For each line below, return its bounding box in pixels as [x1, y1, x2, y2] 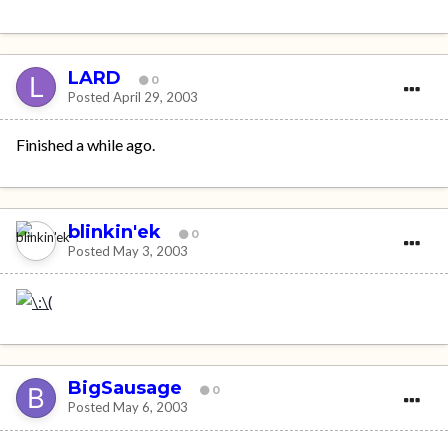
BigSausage [68, 377, 182, 400]
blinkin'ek [68, 220, 161, 243]
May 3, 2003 [113, 242, 188, 259]
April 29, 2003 [113, 88, 198, 105]
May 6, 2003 [113, 399, 188, 416]
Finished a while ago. [16, 135, 155, 155]
